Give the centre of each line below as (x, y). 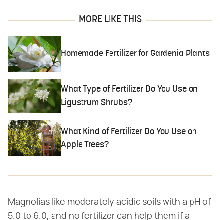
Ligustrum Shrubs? (97, 103)
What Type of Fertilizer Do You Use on (130, 89)
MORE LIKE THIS (110, 19)
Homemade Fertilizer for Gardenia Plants (136, 54)
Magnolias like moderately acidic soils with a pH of (109, 202)
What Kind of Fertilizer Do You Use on (129, 132)
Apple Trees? (85, 145)
